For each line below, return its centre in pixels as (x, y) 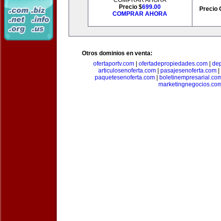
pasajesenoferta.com (188, 71)
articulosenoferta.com (127, 71)
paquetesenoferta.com (125, 77)
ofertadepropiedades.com (173, 64)
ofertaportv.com (114, 64)
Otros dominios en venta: (117, 53)
